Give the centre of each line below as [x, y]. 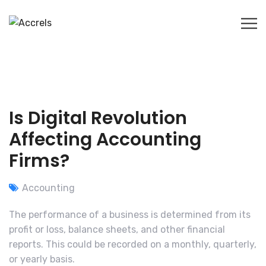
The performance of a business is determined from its [130, 215]
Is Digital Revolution [98, 118]
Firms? [39, 161]
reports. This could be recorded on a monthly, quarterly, [133, 245]
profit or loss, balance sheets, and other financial [117, 230]
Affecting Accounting [105, 140]
